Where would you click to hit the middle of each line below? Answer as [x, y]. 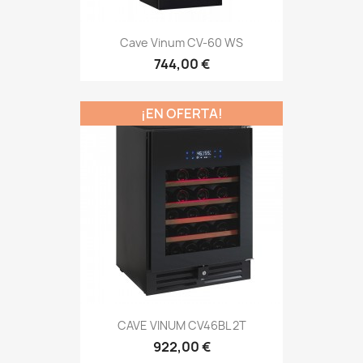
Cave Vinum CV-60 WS [181, 43]
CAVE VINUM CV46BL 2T [181, 325]
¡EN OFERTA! [181, 114]
